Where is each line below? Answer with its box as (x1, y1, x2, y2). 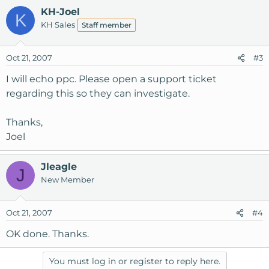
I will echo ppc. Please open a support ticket (6, 73, 217, 85)
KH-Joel (41, 6, 80, 17)
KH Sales (41, 20, 75, 29)
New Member (41, 175, 94, 184)
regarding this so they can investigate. (6, 88, 190, 99)
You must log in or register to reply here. (49, 256, 220, 267)
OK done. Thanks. (6, 228, 89, 240)
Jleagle (41, 161, 77, 172)
